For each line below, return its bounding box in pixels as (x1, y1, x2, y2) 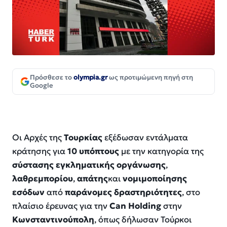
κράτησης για (12, 146, 67, 157)
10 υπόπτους (67, 146, 119, 157)
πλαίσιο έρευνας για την (12, 201, 109, 212)
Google (30, 81, 53, 90)
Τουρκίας (64, 132, 102, 143)
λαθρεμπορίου (12, 173, 73, 184)
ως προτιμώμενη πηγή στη (107, 73, 193, 82)
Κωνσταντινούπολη (12, 214, 94, 225)
